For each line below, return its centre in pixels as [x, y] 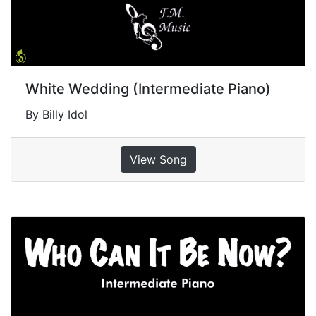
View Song [158, 160]
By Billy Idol [56, 115]
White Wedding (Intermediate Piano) [148, 89]
